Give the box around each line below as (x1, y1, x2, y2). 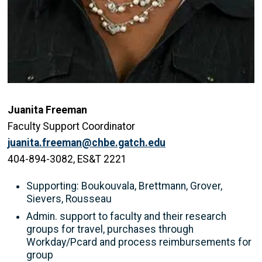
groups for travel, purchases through (26, 223, 194, 235)
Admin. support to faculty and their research (26, 210, 226, 222)
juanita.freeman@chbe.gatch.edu (8, 137, 166, 149)
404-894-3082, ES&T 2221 (8, 153, 127, 166)
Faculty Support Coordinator (8, 120, 135, 133)
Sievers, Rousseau (26, 192, 112, 205)
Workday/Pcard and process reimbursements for (26, 236, 251, 248)
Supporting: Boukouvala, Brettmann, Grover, (26, 180, 222, 192)
